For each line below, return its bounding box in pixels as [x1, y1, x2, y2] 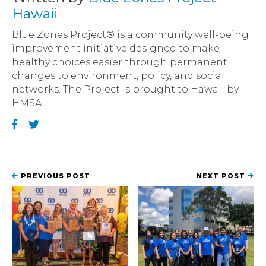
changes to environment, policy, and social [12, 69, 224, 81]
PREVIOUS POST [18, 172, 90, 180]
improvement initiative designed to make [12, 42, 220, 54]
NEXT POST [197, 172, 248, 180]
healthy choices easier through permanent [12, 56, 227, 68]
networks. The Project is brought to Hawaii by [12, 83, 239, 95]
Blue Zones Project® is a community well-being [12, 28, 249, 40]
